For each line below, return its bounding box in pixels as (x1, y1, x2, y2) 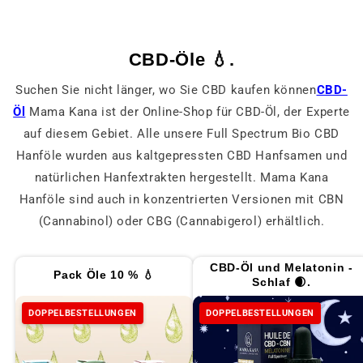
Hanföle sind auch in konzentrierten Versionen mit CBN (19, 192, 344, 207)
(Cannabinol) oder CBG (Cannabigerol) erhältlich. (38, 214, 325, 229)
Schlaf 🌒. (252, 275, 311, 289)
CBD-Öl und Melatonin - (209, 261, 353, 275)
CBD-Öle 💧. (128, 49, 235, 70)
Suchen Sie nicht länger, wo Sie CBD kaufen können (15, 83, 317, 98)
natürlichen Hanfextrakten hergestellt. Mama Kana (34, 170, 329, 186)
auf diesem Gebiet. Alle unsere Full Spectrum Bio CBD (23, 126, 340, 142)
